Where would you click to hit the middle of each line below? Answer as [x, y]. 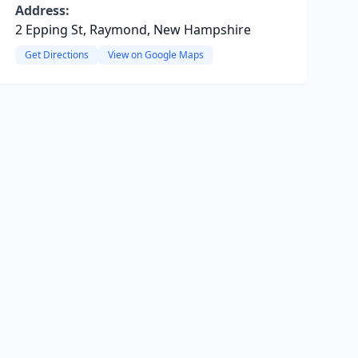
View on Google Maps [155, 55]
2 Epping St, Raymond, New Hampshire [133, 30]
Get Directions [56, 55]
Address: [42, 10]
